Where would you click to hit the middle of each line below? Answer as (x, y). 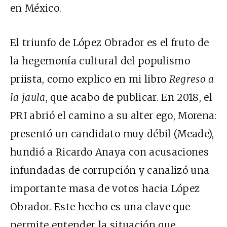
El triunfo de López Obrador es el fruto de (110, 42)
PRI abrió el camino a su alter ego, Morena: (113, 115)
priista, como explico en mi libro (90, 79)
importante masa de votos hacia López (105, 188)
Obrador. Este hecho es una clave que (100, 206)
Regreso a (192, 79)
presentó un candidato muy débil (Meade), (112, 134)
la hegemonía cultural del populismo (100, 61)
